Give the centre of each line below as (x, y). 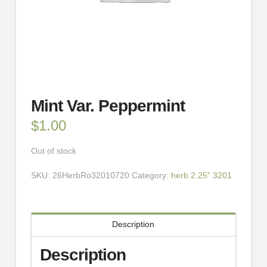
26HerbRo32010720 (91, 175)
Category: (151, 175)
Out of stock (53, 150)
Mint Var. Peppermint (108, 106)
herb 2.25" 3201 (201, 175)
